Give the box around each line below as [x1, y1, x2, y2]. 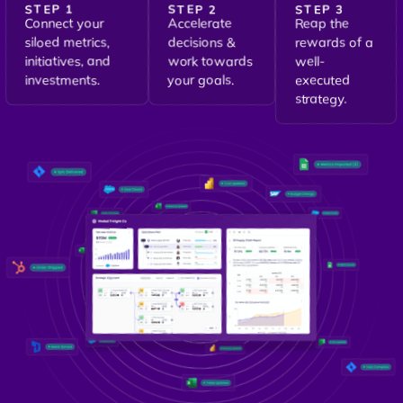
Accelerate [167, 14, 232, 31]
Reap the [295, 14, 350, 31]
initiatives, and [25, 52, 112, 69]
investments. [25, 71, 101, 88]
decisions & [167, 33, 236, 50]
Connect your [25, 14, 105, 31]
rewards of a [295, 33, 374, 50]
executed [295, 71, 351, 88]
